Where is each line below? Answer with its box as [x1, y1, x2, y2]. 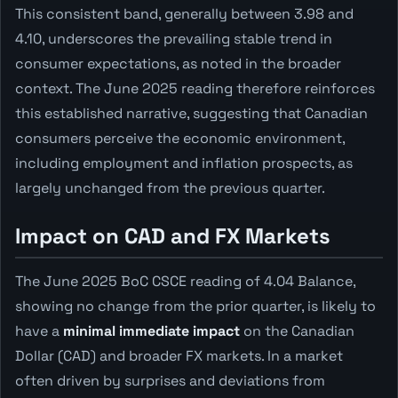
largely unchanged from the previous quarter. [15, 178, 325, 197]
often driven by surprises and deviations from [15, 370, 325, 390]
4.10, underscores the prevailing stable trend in [15, 28, 332, 48]
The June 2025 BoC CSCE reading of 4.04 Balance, [15, 271, 355, 291]
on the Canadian [240, 321, 354, 340]
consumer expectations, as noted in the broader [15, 53, 341, 73]
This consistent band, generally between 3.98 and [15, 4, 354, 23]
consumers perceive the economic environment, [15, 128, 345, 147]
